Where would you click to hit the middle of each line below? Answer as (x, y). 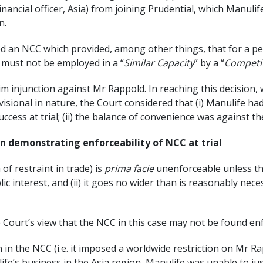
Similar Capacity (159, 63)
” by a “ (209, 63)
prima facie (129, 169)
